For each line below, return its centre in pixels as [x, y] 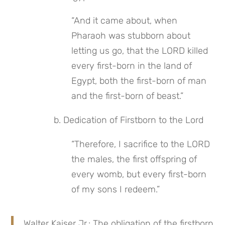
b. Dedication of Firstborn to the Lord [129, 120]
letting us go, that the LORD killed [140, 51]
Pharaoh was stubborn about [131, 36]
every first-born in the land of [132, 66]
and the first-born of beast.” [128, 96]
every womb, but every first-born [139, 175]
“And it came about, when [125, 21]
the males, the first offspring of [134, 159]
